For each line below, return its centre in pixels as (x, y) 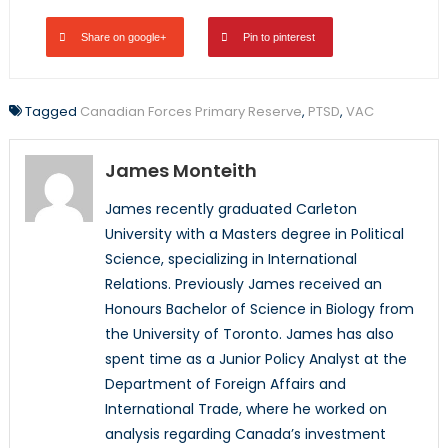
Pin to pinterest (278, 36)
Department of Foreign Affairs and (225, 383)
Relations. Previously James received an (243, 283)
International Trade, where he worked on (245, 408)
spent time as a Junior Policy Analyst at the (255, 358)
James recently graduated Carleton (230, 208)
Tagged (52, 111)
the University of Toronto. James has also (249, 333)
